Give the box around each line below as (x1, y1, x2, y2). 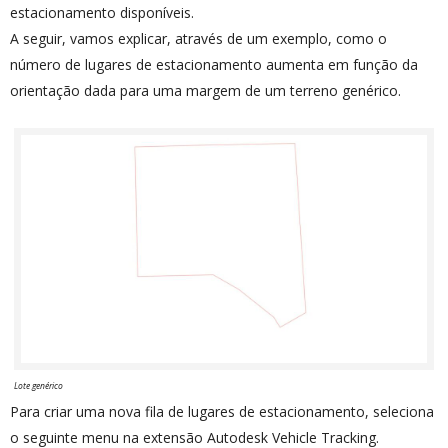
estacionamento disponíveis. (10, 2, 194, 22)
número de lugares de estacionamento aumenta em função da (10, 54, 418, 74)
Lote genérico (14, 380, 63, 393)
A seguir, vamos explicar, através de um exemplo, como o (10, 28, 387, 48)
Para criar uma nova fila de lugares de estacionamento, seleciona (10, 402, 434, 422)
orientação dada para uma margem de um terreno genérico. (10, 80, 401, 100)
